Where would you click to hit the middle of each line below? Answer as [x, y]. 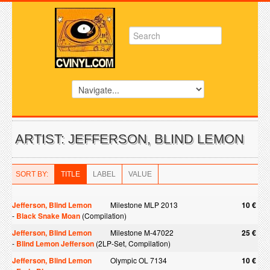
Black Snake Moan [48, 216]
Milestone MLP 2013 [144, 205]
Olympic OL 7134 [139, 260]
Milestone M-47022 [142, 232]
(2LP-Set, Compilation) [132, 243]
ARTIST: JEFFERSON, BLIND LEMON [130, 139]
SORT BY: [32, 174]
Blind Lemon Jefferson [55, 243]
